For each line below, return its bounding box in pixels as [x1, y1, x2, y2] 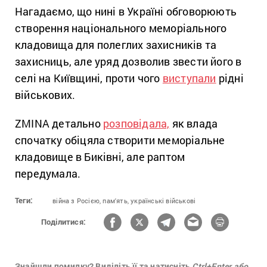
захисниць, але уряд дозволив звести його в [15, 54, 242, 69]
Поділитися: [41, 216, 86, 228]
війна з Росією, [52, 195, 101, 205]
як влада [169, 116, 218, 131]
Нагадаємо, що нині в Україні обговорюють [15, 4, 237, 18]
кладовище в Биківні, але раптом [15, 149, 185, 164]
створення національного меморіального [15, 20, 227, 35]
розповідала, [103, 116, 170, 131]
